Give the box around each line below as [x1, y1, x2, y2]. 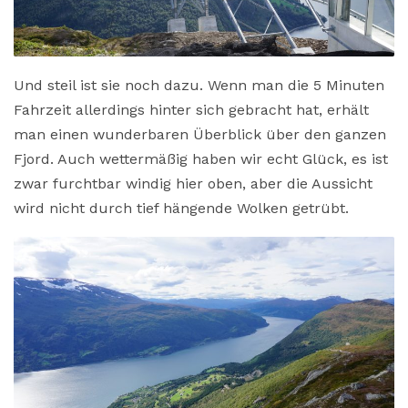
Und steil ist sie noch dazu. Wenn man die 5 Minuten [14, 76, 384, 94]
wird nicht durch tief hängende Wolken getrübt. [14, 199, 349, 217]
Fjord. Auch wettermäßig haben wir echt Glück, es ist [14, 149, 388, 168]
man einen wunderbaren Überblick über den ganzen [14, 125, 386, 143]
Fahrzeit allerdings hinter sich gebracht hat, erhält [14, 100, 369, 118]
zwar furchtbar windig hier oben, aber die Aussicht [14, 174, 372, 192]
